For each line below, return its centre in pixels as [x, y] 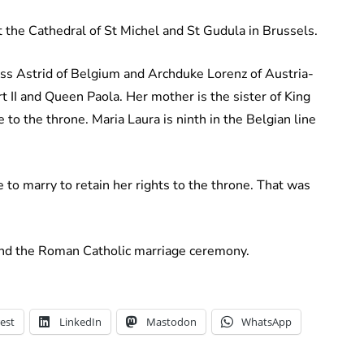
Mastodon [171, 322]
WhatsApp [266, 322]
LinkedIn [80, 322]
